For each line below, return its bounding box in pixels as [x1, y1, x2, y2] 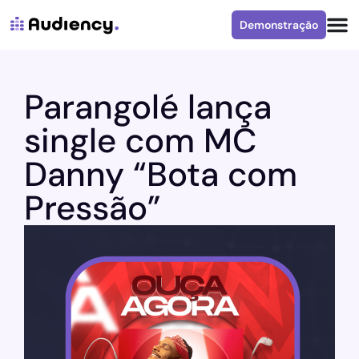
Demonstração [240, 18, 318, 32]
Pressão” [24, 186, 161, 230]
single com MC [24, 119, 256, 163]
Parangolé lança [24, 85, 272, 129]
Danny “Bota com [24, 152, 297, 196]
